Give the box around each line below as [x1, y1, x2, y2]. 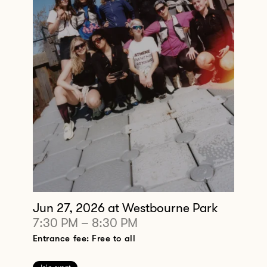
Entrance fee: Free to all [32, 233, 136, 244]
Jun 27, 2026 [32, 201, 108, 216]
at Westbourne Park [107, 201, 218, 216]
